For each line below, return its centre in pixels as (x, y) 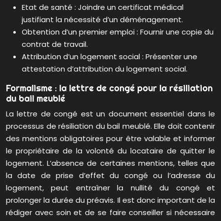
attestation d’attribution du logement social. (105, 69)
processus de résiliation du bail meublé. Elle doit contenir (110, 126)
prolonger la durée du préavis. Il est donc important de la (110, 200)
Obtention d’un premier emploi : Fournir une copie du (118, 32)
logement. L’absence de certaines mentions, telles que (110, 163)
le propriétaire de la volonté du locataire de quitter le (110, 151)
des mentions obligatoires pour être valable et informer (110, 139)
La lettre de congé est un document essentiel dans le (110, 114)
